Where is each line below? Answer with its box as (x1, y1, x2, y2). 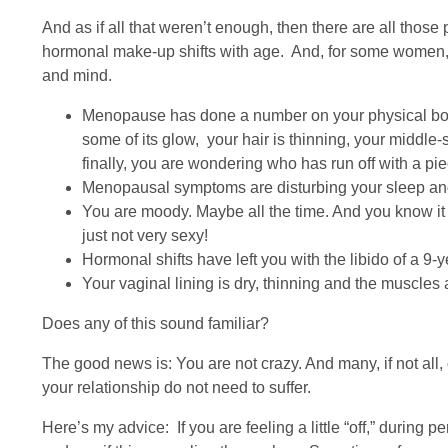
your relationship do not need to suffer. (42, 379, 311, 396)
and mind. (42, 67, 112, 84)
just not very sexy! (82, 227, 208, 244)
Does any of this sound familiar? (42, 315, 269, 332)
